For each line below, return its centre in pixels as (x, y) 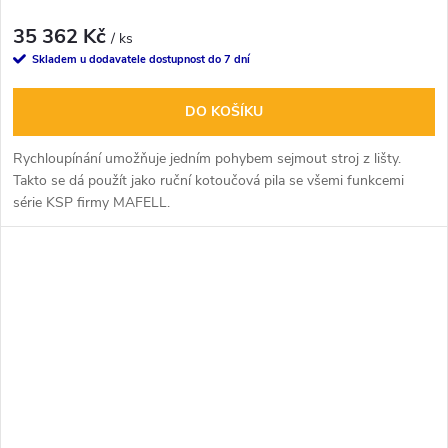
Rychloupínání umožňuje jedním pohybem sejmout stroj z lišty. (207, 159)
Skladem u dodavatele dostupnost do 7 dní (141, 60)
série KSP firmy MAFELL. (91, 203)
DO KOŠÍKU (224, 112)
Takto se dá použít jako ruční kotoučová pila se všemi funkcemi (208, 181)
